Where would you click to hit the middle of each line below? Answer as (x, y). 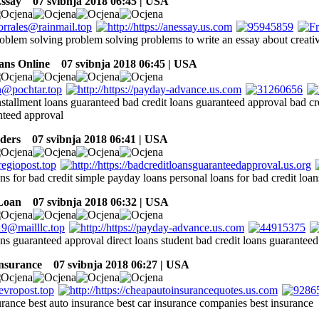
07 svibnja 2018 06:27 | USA (117, 264)
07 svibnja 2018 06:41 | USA (96, 139)
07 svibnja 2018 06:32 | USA (96, 202)
